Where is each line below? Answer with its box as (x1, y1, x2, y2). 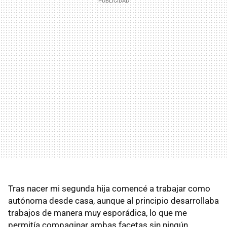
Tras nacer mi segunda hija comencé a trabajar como (8, 183, 210, 194)
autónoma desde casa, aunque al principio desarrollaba (8, 195, 219, 206)
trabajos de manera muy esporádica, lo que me (8, 207, 187, 218)
